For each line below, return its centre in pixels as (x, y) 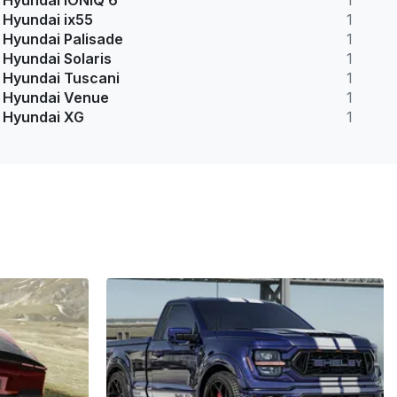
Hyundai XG (44, 117)
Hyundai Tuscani (62, 78)
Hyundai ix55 (48, 20)
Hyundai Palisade (63, 39)
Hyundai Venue (56, 98)
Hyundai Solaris (58, 59)
